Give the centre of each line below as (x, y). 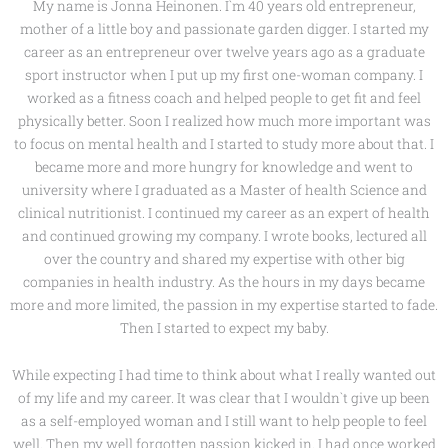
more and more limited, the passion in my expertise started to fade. (224, 305)
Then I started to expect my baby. (224, 328)
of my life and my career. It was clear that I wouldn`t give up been (224, 398)
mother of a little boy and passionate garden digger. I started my (224, 29)
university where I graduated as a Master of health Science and (224, 190)
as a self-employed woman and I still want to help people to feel (224, 421)
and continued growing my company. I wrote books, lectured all (224, 236)
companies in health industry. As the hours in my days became (224, 282)
